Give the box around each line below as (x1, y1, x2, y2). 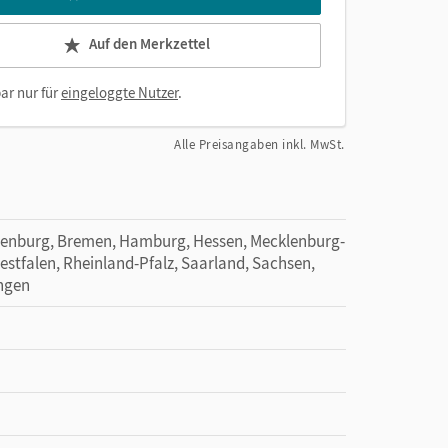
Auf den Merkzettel (89, 34, 210, 54)
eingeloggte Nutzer (61, 83, 178, 102)
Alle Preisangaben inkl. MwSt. (174, 136, 345, 153)
